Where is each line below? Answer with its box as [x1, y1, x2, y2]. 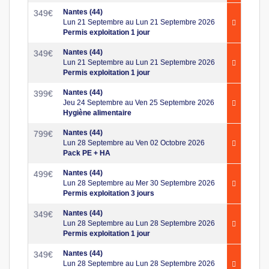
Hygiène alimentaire [63, 109, 131, 117]
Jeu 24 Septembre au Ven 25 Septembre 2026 [63, 98, 214, 107]
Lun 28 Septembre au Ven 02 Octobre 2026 [63, 139, 205, 147]
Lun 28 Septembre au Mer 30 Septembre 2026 [63, 179, 215, 187]
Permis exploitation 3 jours [63, 189, 154, 198]
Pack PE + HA [63, 149, 110, 157]
